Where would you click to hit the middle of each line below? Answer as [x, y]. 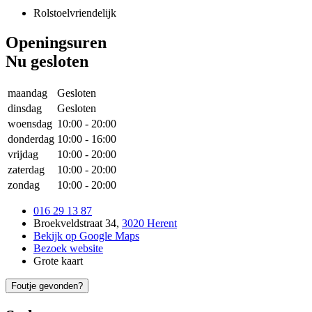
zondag [24, 185]
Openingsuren [56, 43]
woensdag [30, 124]
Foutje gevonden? [47, 286]
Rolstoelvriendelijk [75, 13]
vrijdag [23, 155]
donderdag [31, 139]
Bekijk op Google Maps [86, 236]
